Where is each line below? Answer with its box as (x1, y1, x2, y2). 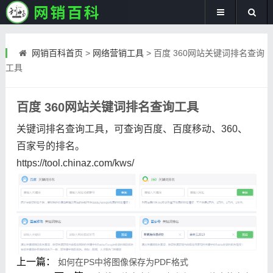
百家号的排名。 (16, 141, 85, 151)
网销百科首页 (31, 48, 83, 58)
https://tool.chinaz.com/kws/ (16, 158, 134, 168)
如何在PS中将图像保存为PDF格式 (57, 257, 188, 267)
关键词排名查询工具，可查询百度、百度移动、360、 (16, 124, 247, 134)
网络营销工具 (92, 48, 144, 58)
